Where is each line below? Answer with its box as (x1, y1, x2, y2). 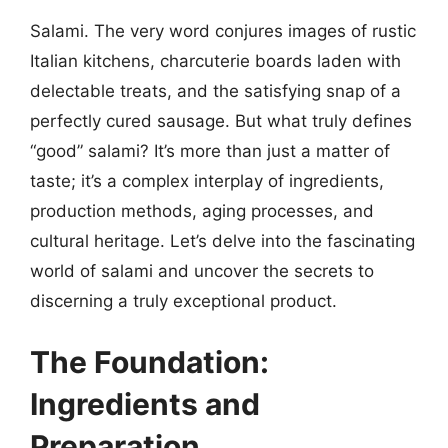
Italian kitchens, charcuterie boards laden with (30, 50, 401, 71)
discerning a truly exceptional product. (30, 290, 337, 311)
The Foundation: (30, 344, 269, 380)
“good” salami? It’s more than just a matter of (30, 140, 390, 161)
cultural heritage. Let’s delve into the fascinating (30, 230, 415, 251)
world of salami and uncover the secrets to (30, 260, 374, 281)
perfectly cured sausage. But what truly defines (30, 110, 412, 131)
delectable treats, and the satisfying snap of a (30, 80, 401, 101)
